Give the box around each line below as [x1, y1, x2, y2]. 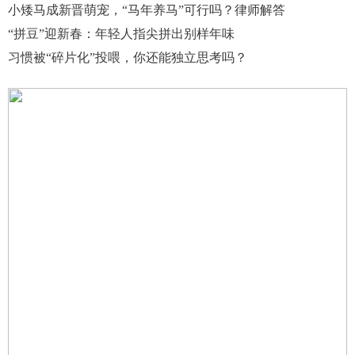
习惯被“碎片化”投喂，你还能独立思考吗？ [8, 51, 247, 64]
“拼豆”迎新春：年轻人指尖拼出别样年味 [8, 27, 235, 40]
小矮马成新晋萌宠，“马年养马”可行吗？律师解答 [8, 3, 285, 17]
